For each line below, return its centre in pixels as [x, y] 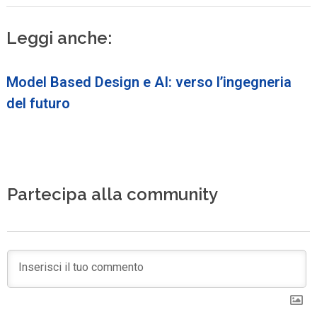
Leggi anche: [59, 38]
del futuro [39, 103]
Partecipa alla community [113, 194]
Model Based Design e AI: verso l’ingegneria [149, 82]
